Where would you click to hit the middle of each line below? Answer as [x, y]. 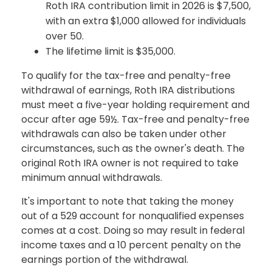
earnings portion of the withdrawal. [105, 259]
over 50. [65, 36]
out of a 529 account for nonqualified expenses [133, 216]
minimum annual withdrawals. [92, 177]
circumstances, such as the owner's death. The [133, 148]
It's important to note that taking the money [127, 201]
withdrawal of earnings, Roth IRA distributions [128, 90]
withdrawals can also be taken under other [124, 134]
